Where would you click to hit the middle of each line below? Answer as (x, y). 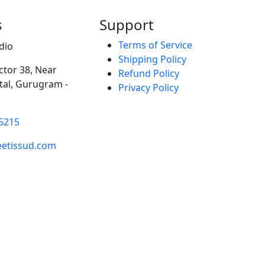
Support (127, 24)
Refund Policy (149, 73)
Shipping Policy (152, 59)
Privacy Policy (148, 87)
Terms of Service (155, 45)
